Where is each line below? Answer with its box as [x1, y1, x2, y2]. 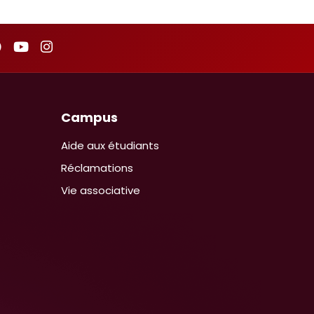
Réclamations [61, 161, 134, 176]
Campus [61, 109, 118, 127]
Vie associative [61, 183, 141, 198]
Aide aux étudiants [61, 138, 160, 153]
